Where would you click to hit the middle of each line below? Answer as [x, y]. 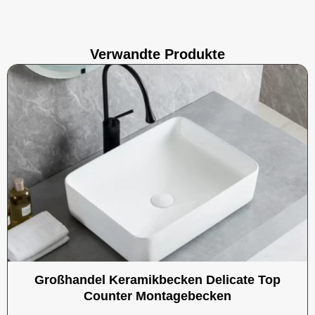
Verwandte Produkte [157, 54]
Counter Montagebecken [157, 296]
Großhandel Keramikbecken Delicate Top [157, 279]
